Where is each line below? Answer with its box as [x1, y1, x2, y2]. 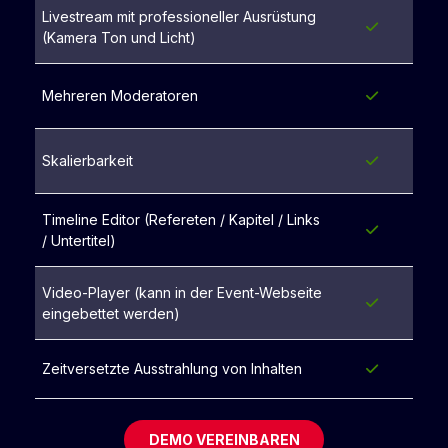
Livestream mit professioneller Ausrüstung [42, 8, 316, 26]
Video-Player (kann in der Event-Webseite [42, 284, 322, 302]
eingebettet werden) [42, 305, 180, 323]
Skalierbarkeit [42, 152, 133, 170]
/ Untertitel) [42, 232, 116, 250]
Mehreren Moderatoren [42, 87, 198, 105]
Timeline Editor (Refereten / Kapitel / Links [42, 211, 320, 229]
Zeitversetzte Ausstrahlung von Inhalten [42, 360, 302, 378]
